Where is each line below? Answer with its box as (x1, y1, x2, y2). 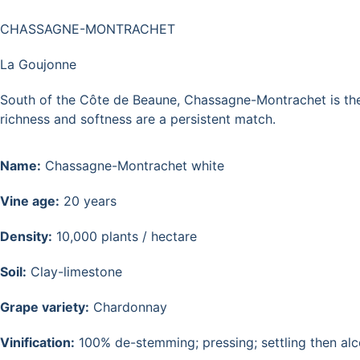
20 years (59, 193, 117, 210)
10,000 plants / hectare (52, 228, 197, 245)
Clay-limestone (27, 264, 122, 280)
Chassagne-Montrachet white (41, 157, 224, 174)
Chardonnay (89, 299, 167, 316)
